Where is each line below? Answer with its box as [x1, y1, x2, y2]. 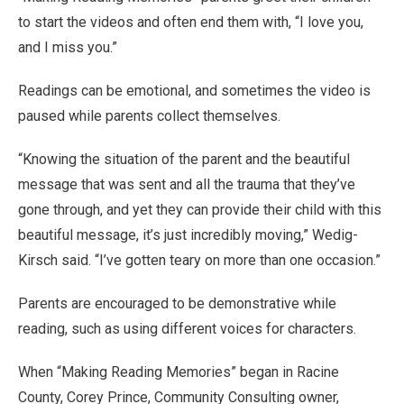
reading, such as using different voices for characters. [18, 319, 356, 337]
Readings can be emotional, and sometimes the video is [18, 81, 371, 99]
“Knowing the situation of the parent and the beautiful [18, 150, 350, 168]
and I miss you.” [18, 38, 117, 56]
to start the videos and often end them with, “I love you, [18, 13, 363, 31]
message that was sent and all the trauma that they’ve [18, 175, 355, 193]
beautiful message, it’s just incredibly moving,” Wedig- [18, 225, 358, 243]
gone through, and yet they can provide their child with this [18, 200, 381, 218]
